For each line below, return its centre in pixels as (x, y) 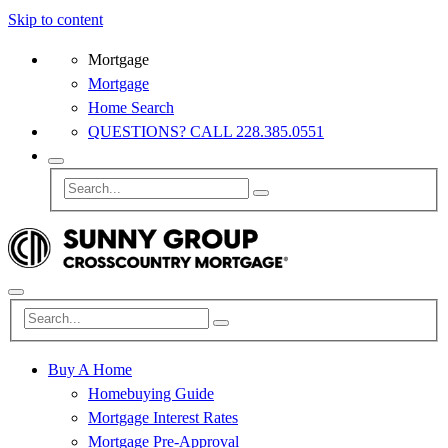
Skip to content (55, 19)
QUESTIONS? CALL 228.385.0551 (206, 131)
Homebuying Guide (151, 394)
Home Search (131, 107)
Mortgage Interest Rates (163, 418)
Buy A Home (90, 370)
